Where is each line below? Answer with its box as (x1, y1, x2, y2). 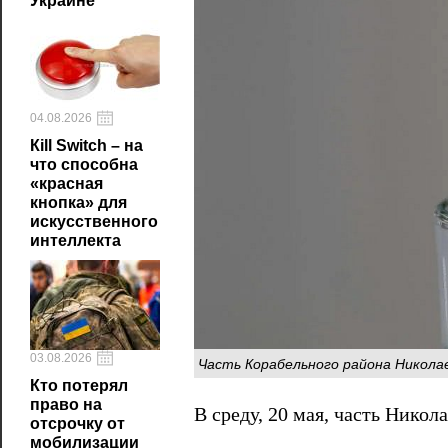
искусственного (30, 213, 158, 230)
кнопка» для (30, 194, 127, 211)
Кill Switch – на (30, 137, 143, 154)
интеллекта (30, 232, 121, 249)
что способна (30, 156, 138, 173)
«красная (30, 175, 103, 192)
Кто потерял (30, 377, 128, 394)
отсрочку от (30, 415, 125, 432)
